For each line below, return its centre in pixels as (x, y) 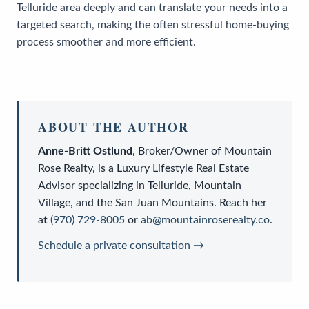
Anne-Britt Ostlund (85, 151)
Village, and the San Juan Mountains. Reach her (152, 202)
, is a (104, 168)
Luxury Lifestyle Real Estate (183, 168)
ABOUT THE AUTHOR (113, 127)
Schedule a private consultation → (121, 245)
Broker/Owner (173, 151)
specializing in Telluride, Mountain (158, 185)
